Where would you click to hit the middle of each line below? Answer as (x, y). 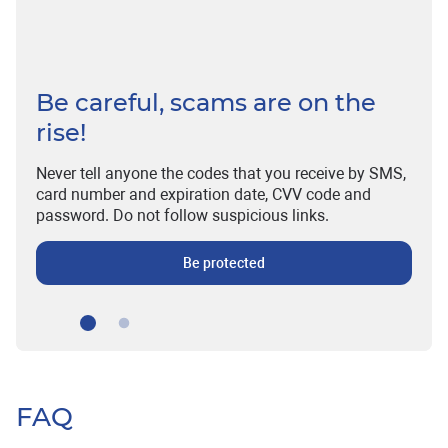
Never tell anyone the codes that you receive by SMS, (221, 173)
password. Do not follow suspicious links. (182, 215)
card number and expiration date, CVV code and (203, 194)
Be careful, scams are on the (206, 102)
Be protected (224, 262)
